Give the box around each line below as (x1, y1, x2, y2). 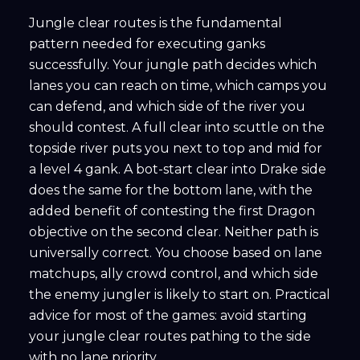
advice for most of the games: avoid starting (29, 308, 307, 324)
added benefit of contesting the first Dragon (29, 203, 315, 219)
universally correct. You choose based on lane (29, 245, 322, 261)
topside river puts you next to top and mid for (29, 141, 322, 157)
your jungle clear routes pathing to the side (29, 329, 311, 345)
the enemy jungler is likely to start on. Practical (29, 287, 330, 303)
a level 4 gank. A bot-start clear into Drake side (29, 162, 326, 178)
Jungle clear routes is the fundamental (29, 15, 282, 31)
